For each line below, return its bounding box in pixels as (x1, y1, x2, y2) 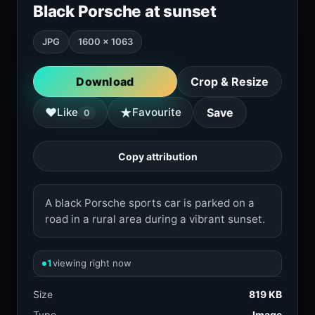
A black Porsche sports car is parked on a (45, 196, 255, 210)
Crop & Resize (191, 75, 269, 89)
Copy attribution (117, 150, 198, 162)
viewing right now (53, 257, 131, 269)
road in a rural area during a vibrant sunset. (45, 212, 265, 226)
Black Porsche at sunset (33, 1, 217, 20)
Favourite (132, 105, 181, 119)
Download (76, 75, 134, 89)
